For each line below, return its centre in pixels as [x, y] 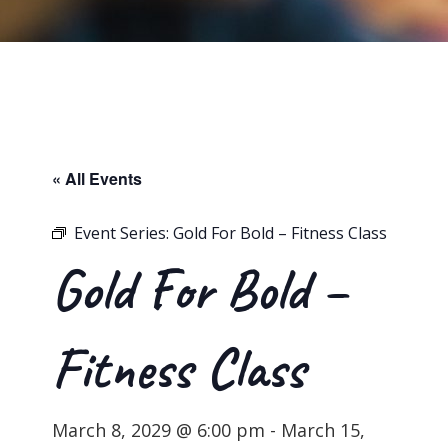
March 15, [323, 430]
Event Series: [124, 233]
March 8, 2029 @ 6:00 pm [159, 430]
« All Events [97, 179]
